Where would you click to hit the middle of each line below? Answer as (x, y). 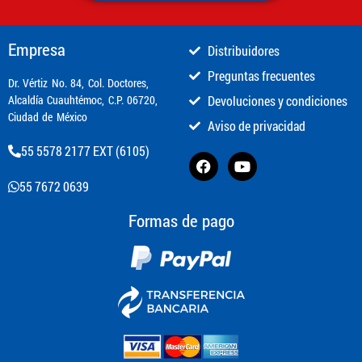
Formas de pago (181, 221)
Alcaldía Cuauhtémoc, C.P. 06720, (83, 100)
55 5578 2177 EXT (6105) (85, 151)
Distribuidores (243, 51)
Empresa (37, 50)
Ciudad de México (48, 117)
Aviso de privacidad (256, 126)
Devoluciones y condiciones (277, 101)
